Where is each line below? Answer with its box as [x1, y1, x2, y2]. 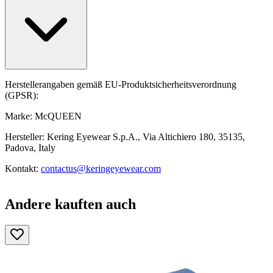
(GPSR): [5, 90, 38, 101]
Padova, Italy [5, 142, 55, 153]
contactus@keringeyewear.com [41, 163, 161, 174]
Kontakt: [5, 163, 41, 174]
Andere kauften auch [5, 196, 136, 212]
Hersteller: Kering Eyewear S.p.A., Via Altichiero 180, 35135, [5, 131, 245, 142]
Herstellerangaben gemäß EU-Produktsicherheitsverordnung [5, 79, 236, 90]
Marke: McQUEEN [5, 110, 82, 121]
